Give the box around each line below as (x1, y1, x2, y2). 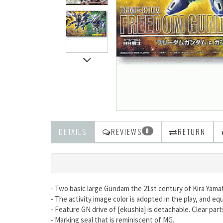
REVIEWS (111, 126, 142, 137)
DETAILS (59, 126, 87, 137)
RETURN (178, 126, 206, 137)
